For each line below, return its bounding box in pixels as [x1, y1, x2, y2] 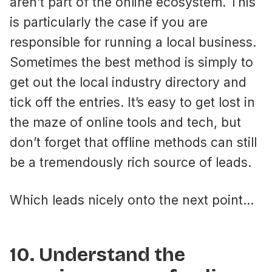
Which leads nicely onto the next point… [10, 192, 254, 208]
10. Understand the [10, 243, 185, 267]
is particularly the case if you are [10, 15, 208, 30]
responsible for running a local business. [10, 35, 256, 50]
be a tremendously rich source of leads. [10, 155, 251, 171]
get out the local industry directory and [10, 75, 246, 90]
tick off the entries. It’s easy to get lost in [10, 95, 255, 110]
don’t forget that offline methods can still [10, 135, 257, 151]
